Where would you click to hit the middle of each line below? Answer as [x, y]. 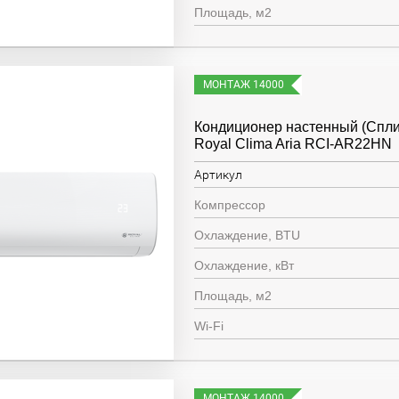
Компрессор [230, 205]
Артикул [219, 175]
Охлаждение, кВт [244, 265]
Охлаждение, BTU [248, 235]
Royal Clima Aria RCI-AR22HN [293, 144]
